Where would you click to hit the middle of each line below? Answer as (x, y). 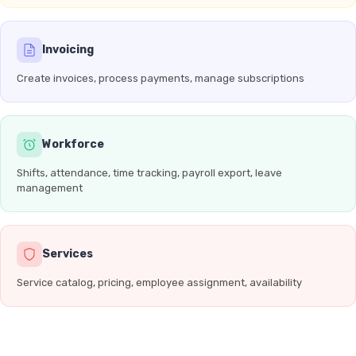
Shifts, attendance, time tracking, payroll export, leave (149, 173)
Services (68, 254)
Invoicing (68, 50)
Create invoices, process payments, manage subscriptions (161, 78)
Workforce (73, 144)
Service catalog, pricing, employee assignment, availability (159, 282)
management (50, 188)
